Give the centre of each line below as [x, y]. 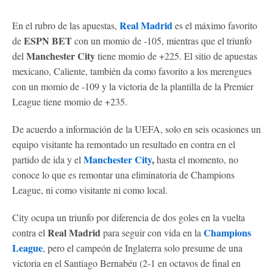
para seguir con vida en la [152, 232]
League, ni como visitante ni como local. [90, 190]
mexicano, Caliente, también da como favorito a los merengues [132, 71]
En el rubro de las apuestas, [66, 25]
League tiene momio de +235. [70, 101]
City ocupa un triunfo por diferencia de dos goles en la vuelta [129, 217]
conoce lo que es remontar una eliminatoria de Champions [123, 174]
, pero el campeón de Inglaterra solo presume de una [143, 247]
